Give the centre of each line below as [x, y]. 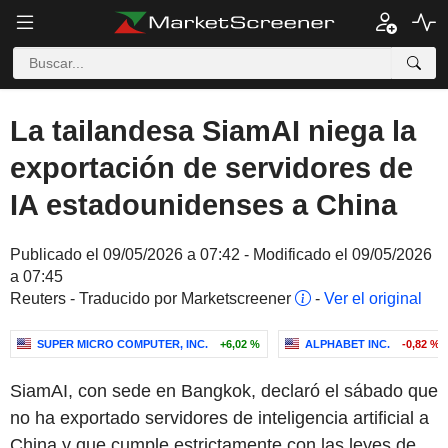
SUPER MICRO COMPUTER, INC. [122, 344]
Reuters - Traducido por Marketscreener [152, 298]
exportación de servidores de [211, 168]
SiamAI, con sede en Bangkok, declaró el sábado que [224, 391]
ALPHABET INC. [347, 344]
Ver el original [373, 298]
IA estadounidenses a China [203, 205]
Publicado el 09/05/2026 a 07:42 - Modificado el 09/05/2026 [221, 254]
